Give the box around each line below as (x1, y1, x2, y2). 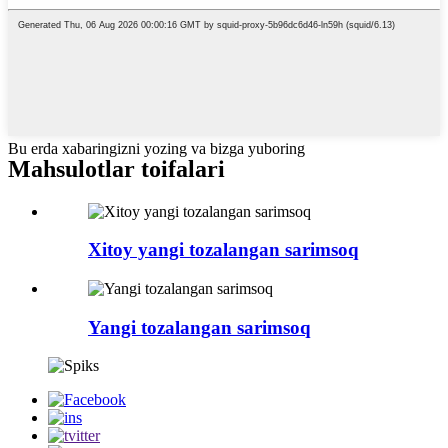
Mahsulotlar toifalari (8, 155, 225, 182)
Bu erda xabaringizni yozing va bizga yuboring (8, 139, 305, 157)
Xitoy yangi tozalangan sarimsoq (88, 239, 359, 261)
